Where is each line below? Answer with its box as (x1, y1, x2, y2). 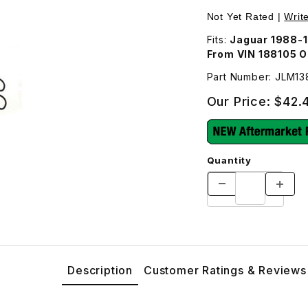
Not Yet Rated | (206, 10, 285, 22)
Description (67, 263, 133, 277)
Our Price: (206, 93, 275, 109)
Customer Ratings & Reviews (144, 263, 307, 277)
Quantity (206, 154, 252, 166)
